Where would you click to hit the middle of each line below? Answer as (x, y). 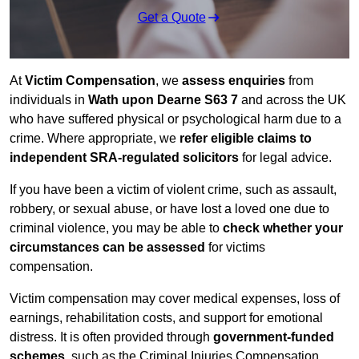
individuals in (49, 100)
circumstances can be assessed (107, 248)
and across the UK (292, 100)
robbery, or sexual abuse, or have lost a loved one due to (169, 209)
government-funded (274, 337)
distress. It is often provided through (111, 337)
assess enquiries (234, 81)
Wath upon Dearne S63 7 (163, 100)
